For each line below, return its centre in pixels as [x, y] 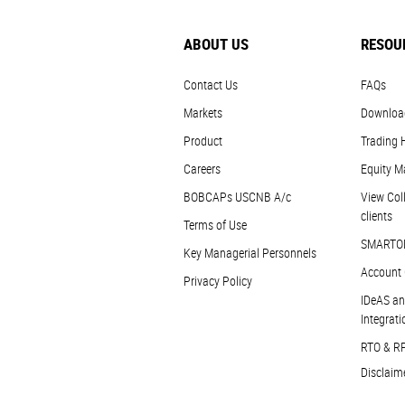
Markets [202, 113]
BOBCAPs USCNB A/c [237, 197]
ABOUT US [216, 44]
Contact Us [210, 85]
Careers [202, 169]
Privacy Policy [217, 281]
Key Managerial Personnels [250, 253]
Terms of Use [215, 225]
